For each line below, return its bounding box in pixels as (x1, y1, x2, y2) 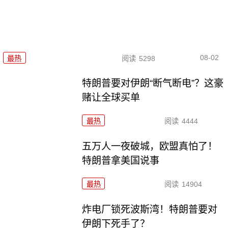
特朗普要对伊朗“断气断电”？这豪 (82, 78, 224, 89)
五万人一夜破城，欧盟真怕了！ (82, 141, 218, 152)
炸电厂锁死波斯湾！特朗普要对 (82, 204, 218, 215)
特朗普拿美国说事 (82, 155, 160, 166)
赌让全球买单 (82, 92, 140, 103)
